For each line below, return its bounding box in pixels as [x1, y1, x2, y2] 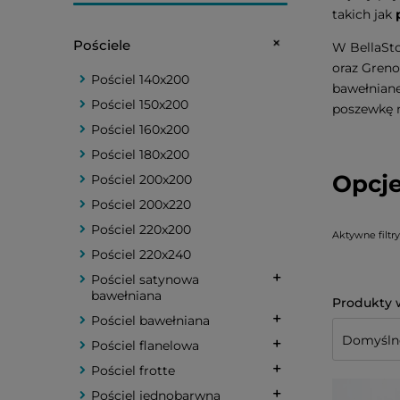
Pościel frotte [91, 362, 175, 379]
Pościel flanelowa [91, 337, 199, 354]
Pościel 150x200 [91, 96, 188, 112]
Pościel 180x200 [91, 146, 189, 162]
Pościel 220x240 [91, 246, 191, 262]
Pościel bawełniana [91, 312, 210, 329]
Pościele [73, 37, 130, 54]
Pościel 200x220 [91, 196, 191, 212]
